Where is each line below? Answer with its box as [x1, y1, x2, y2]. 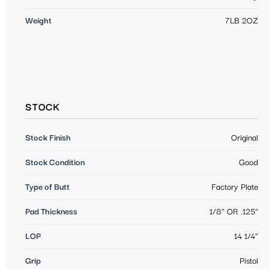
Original [231, 133, 258, 143]
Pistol [240, 256, 258, 266]
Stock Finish [25, 133, 71, 143]
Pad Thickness [25, 207, 77, 217]
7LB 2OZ [225, 16, 258, 26]
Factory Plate [211, 182, 258, 192]
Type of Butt [25, 182, 70, 192]
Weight [25, 16, 52, 26]
